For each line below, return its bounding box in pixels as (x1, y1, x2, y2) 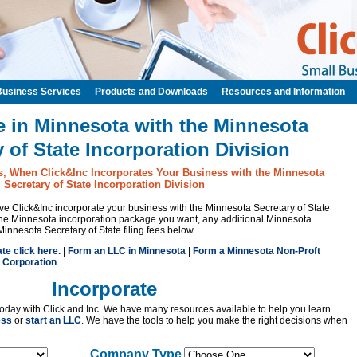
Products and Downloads (95, 86, 208, 97)
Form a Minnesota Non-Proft (193, 245, 320, 257)
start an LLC (25, 315, 81, 326)
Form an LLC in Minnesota (68, 245, 186, 257)
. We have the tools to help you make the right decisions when (81, 315, 347, 326)
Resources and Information (222, 86, 345, 97)
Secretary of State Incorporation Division (4, 178, 205, 190)
